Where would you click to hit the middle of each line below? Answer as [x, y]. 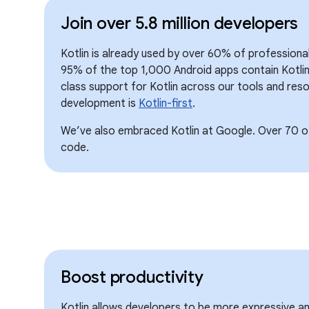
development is [100, 103]
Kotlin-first [166, 103]
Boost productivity [132, 277]
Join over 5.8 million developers [179, 23]
